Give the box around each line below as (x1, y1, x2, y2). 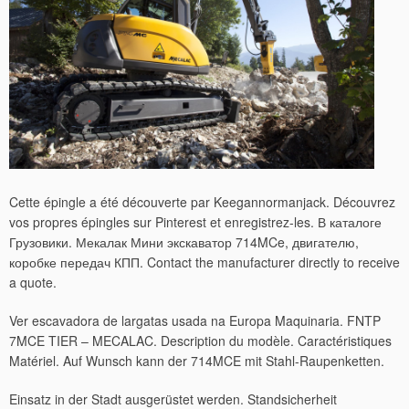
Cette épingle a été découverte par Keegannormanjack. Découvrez (9, 193, 395, 212)
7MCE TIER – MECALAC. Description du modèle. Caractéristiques (9, 331, 392, 351)
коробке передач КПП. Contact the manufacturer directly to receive (9, 253, 400, 272)
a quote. (9, 273, 57, 292)
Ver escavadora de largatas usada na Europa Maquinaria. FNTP (9, 311, 381, 330)
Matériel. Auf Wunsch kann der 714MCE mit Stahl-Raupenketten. (9, 351, 384, 371)
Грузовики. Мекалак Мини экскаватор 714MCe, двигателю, (9, 233, 359, 252)
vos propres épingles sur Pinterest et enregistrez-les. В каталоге (9, 213, 382, 232)
